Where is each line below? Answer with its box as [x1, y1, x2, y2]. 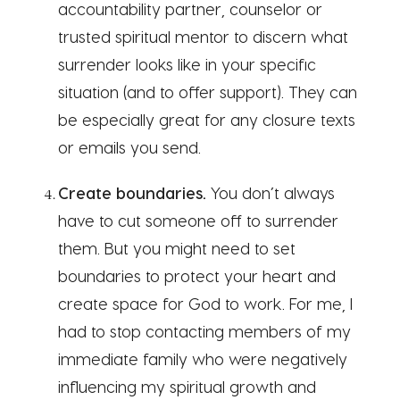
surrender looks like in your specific [58, 54, 316, 73]
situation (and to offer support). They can [58, 82, 357, 101]
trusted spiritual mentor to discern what [58, 27, 348, 46]
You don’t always [206, 183, 335, 202]
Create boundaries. [58, 183, 206, 202]
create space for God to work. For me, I [58, 294, 353, 312]
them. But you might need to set [58, 238, 296, 257]
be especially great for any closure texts [58, 110, 355, 129]
